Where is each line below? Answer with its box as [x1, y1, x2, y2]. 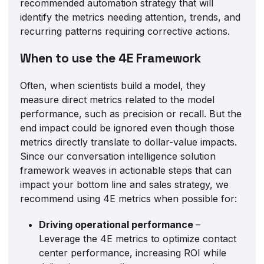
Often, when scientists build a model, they [20, 80, 206, 92]
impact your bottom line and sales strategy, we [20, 179, 229, 191]
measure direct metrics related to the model [20, 94, 215, 106]
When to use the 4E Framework [20, 50, 202, 67]
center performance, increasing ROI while [39, 247, 227, 259]
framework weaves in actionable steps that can [20, 164, 232, 177]
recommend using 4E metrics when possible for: [20, 193, 237, 205]
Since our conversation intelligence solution [20, 150, 216, 163]
